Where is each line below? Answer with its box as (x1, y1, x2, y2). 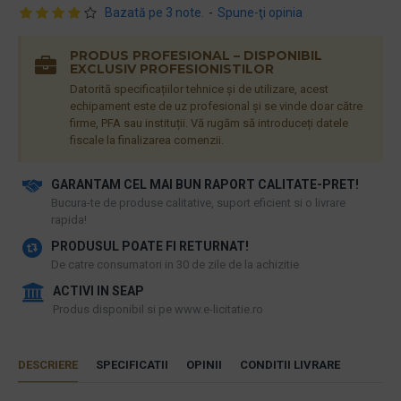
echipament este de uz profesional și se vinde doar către (70, 99, 363, 113)
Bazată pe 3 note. (105, 5, 204, 20)
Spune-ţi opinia (218, 5, 303, 20)
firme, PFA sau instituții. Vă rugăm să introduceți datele (70, 116, 348, 130)
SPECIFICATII (96, 358, 168, 371)
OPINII (186, 358, 222, 371)
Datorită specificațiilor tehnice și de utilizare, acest (70, 82, 328, 96)
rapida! (51, 213, 87, 226)
